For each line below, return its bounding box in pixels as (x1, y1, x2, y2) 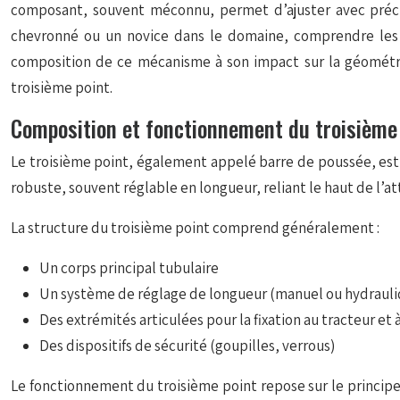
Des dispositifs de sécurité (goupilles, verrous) (39, 336, 335, 355)
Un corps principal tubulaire (39, 258, 219, 278)
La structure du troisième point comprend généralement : (11, 218, 379, 237)
